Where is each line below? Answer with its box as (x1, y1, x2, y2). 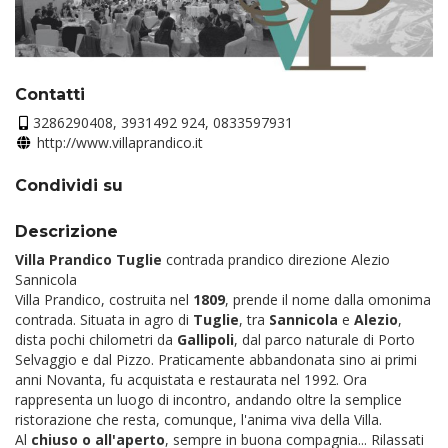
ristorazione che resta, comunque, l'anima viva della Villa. (15, 410, 382, 430)
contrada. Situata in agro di (15, 310, 193, 330)
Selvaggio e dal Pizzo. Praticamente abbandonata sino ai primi (15, 350, 417, 370)
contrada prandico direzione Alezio (166, 250, 390, 270)
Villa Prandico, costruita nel (15, 290, 193, 310)
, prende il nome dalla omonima (225, 290, 431, 310)
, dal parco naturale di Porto (234, 330, 415, 350)
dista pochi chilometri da (15, 330, 177, 350)
